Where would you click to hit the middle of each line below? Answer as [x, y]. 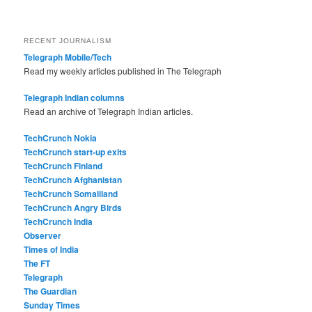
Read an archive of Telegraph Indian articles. [109, 111]
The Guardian [50, 291]
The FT [37, 263]
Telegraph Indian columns [75, 97]
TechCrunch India [58, 221]
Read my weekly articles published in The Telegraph [123, 70]
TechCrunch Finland [63, 165]
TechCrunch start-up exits [76, 151]
